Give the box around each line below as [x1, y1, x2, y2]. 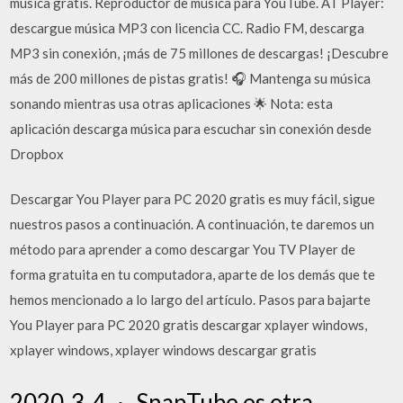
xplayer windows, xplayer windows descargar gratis [10, 342, 318, 358]
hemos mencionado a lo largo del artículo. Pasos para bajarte [10, 291, 372, 308]
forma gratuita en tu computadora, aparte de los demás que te [10, 266, 376, 282]
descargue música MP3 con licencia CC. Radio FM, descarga [10, 19, 365, 36]
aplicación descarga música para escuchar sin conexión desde [10, 120, 372, 137]
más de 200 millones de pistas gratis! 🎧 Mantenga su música [10, 69, 372, 86]
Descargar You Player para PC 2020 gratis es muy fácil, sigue [10, 191, 376, 207]
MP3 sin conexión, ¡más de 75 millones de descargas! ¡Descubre [10, 44, 390, 61]
